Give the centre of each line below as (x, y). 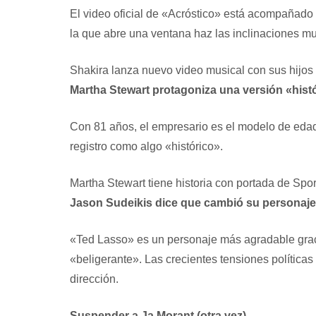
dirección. (94, 279)
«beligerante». (107, 259)
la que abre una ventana (132, 33)
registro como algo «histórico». (146, 146)
